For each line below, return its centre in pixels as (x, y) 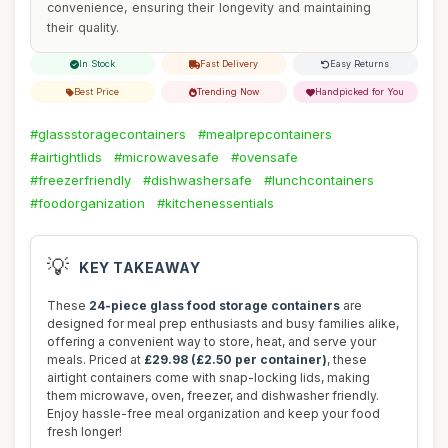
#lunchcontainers (319, 180)
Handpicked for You (360, 91)
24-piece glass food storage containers (214, 305)
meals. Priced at (95, 359)
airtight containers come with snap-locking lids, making (208, 377)
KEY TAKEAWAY (139, 267)
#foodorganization (87, 203)
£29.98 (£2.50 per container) (235, 359)
